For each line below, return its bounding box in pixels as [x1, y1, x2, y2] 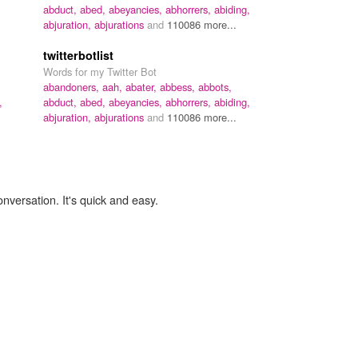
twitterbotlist [43, 46, 113, 63]
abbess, [160, 78, 198, 94]
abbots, [198, 78, 232, 94]
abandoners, [43, 78, 102, 94]
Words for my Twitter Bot [43, 63, 157, 79]
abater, [125, 78, 160, 94]
